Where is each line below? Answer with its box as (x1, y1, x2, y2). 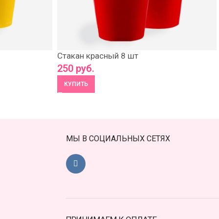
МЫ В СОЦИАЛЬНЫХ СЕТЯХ (66, 134, 170, 143)
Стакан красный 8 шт (57, 51, 138, 61)
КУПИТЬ (64, 81, 88, 88)
